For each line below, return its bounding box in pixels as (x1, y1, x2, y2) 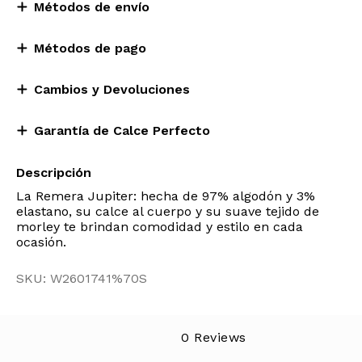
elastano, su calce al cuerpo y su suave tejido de (16, 204, 319, 219)
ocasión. (16, 234, 66, 250)
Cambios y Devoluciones (34, 82, 190, 97)
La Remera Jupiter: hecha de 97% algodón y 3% (16, 188, 315, 204)
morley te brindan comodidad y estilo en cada (16, 219, 303, 234)
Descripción (16, 165, 91, 180)
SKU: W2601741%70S (16, 271, 147, 286)
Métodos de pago (34, 40, 146, 56)
